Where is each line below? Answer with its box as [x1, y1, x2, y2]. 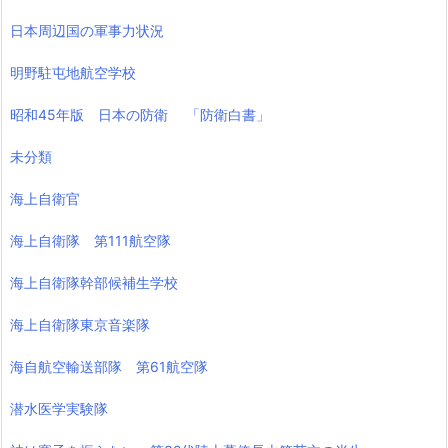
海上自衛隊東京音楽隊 [10, 316, 150, 334]
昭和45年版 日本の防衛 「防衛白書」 [10, 106, 270, 124]
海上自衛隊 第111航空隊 [10, 232, 171, 250]
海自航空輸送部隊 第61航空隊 [10, 358, 208, 376]
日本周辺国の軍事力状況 [10, 22, 164, 40]
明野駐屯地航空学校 [10, 64, 136, 82]
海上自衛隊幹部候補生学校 [10, 274, 178, 292]
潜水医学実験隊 [10, 400, 108, 418]
